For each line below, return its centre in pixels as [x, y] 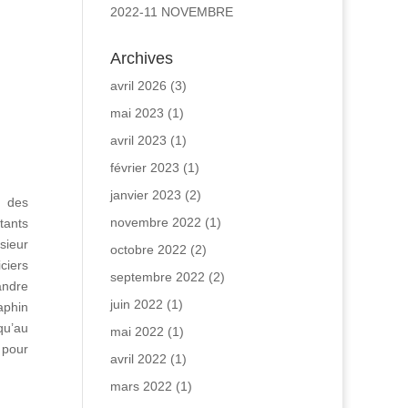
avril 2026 [138, 86]
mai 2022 [137, 331]
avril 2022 [138, 359]
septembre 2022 [157, 277]
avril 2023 [138, 140]
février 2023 [144, 168]
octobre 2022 [148, 250]
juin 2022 [136, 304]
